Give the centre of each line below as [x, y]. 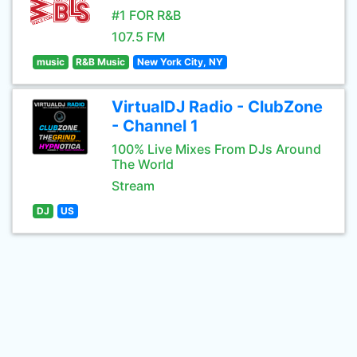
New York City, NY [180, 62]
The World [143, 164]
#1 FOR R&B [146, 15]
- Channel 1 [155, 126]
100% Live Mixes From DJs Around [216, 149]
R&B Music [101, 62]
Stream [133, 186]
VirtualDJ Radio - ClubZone [217, 107]
